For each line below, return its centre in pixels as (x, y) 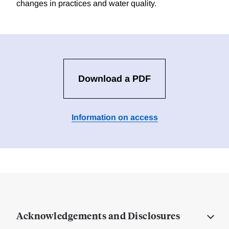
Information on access (114, 118)
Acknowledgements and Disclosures (98, 216)
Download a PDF (114, 79)
